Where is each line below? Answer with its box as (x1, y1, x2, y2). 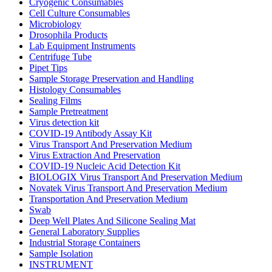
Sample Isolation (29, 248, 93, 259)
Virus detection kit (29, 117, 99, 127)
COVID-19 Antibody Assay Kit (29, 127, 152, 138)
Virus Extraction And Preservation (29, 149, 160, 160)
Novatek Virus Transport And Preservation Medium (29, 182, 227, 193)
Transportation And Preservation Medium (29, 193, 188, 204)
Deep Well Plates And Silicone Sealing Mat (29, 215, 195, 226)
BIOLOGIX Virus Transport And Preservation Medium (29, 171, 242, 182)
